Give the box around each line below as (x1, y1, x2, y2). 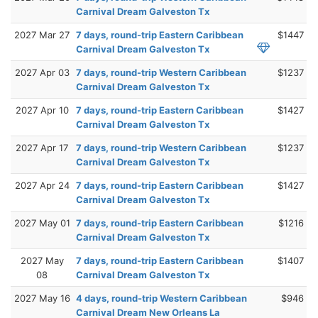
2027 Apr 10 (15, 104, 69, 116)
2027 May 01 (13, 216, 70, 229)
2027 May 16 (13, 292, 70, 304)
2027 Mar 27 (14, 28, 70, 40)
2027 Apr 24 (14, 179, 70, 191)
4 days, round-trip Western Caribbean (76, 292, 247, 304)
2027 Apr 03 (14, 66, 70, 78)
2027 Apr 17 (16, 141, 68, 153)
